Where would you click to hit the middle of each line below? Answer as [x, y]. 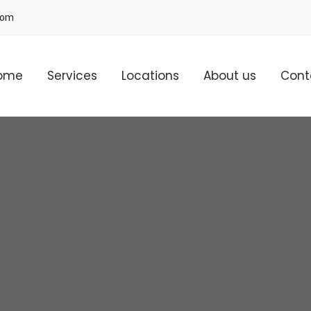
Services [72, 76]
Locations [150, 76]
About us [230, 76]
